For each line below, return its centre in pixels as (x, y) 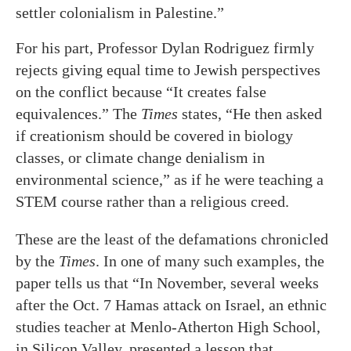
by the (37, 261)
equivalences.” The (78, 114)
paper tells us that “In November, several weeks (167, 283)
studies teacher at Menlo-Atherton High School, (168, 327)
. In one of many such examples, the (210, 261)
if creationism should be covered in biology (154, 136)
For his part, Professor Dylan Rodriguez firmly (165, 48)
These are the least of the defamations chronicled (172, 239)
